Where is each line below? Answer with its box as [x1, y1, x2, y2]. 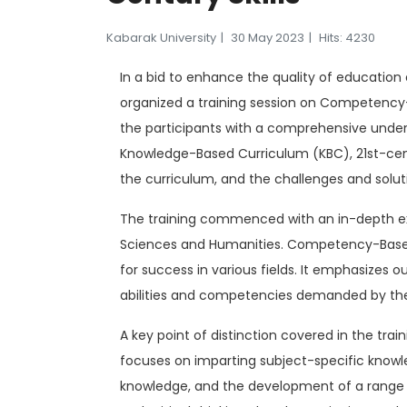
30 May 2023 [231, 28, 304, 46]
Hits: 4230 [319, 28, 375, 46]
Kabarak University [106, 28, 216, 46]
